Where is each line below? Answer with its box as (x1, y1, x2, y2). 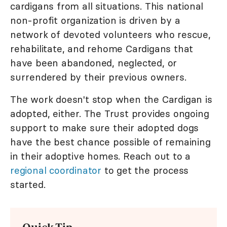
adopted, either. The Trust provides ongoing (10, 107, 209, 120)
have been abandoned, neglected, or (10, 56, 177, 69)
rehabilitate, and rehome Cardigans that (10, 42, 194, 55)
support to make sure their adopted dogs (10, 121, 199, 134)
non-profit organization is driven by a (10, 14, 180, 26)
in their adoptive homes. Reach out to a (10, 149, 191, 162)
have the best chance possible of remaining (10, 135, 211, 148)
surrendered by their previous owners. (10, 70, 186, 83)
